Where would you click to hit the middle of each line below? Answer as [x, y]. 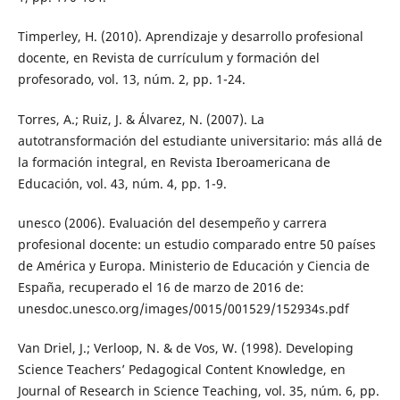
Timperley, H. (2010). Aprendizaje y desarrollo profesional [190, 37]
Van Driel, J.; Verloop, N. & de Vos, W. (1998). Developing [185, 347]
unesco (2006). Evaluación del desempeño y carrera [172, 222]
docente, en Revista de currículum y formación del [168, 58]
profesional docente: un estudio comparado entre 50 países [196, 244]
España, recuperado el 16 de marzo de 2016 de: [160, 287]
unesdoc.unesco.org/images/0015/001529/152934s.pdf [183, 308]
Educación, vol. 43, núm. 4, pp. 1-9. [122, 183]
